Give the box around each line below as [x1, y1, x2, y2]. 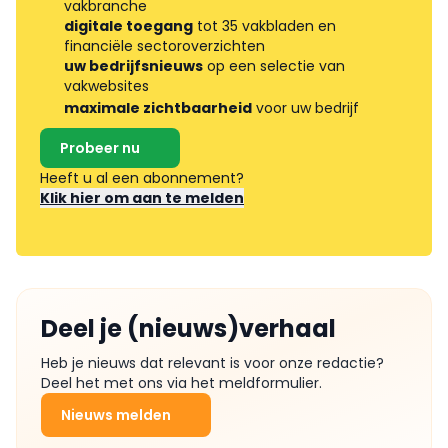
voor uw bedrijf [252, 97, 359, 118]
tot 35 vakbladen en [193, 15, 336, 36]
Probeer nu [60, 137, 140, 158]
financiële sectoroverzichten [64, 35, 265, 56]
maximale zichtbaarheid [64, 97, 252, 118]
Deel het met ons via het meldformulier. [41, 372, 322, 393]
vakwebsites [64, 75, 149, 96]
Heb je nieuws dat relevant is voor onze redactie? [41, 352, 384, 373]
